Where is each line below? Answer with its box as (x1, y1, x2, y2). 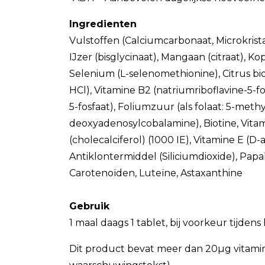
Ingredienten (69, 18, 137, 30)
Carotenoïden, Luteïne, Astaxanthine (69, 167, 243, 179)
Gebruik (69, 201, 109, 212)
